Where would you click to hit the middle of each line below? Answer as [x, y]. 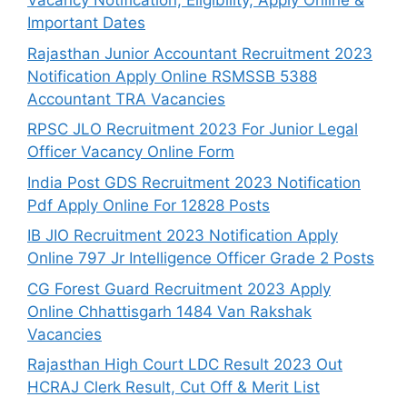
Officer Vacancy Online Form [131, 152]
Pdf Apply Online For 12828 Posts [149, 205]
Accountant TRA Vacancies [126, 99]
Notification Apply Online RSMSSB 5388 [172, 76]
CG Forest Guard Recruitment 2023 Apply [179, 288]
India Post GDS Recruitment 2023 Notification [194, 182]
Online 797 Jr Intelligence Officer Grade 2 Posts [201, 258]
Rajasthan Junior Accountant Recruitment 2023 [200, 53]
